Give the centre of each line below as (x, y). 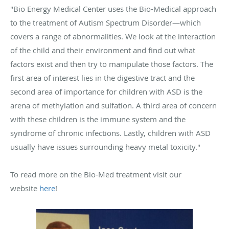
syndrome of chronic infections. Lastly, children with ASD (110, 133)
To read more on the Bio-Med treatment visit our (96, 175)
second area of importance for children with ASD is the (106, 92)
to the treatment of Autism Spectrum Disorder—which (106, 23)
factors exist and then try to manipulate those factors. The (112, 64)
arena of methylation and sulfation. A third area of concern (113, 106)
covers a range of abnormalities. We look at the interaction (113, 37)
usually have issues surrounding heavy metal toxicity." (106, 147)
